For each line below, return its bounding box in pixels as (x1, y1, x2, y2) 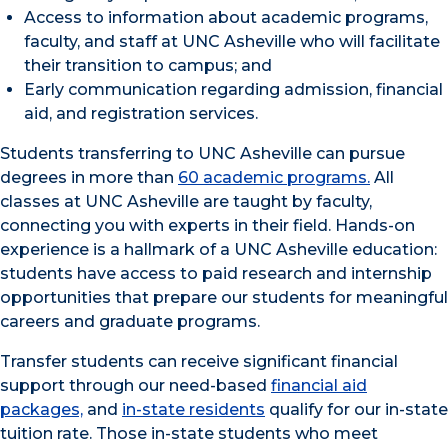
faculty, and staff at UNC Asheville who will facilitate (24, 32, 440, 52)
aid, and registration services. (24, 104, 258, 124)
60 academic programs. (178, 168, 370, 188)
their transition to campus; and (24, 56, 272, 76)
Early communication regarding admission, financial (24, 80, 443, 100)
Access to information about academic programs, (24, 8, 428, 28)
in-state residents (122, 400, 265, 420)
